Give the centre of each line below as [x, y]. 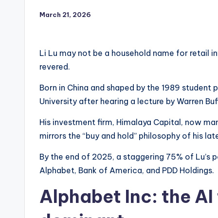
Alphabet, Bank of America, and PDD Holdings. [127, 171]
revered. [55, 67]
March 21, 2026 [65, 15]
